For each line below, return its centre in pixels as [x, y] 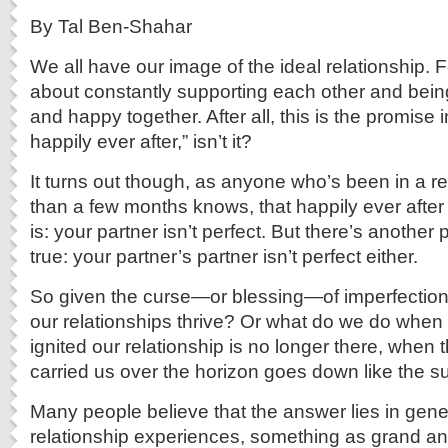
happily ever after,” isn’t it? [141, 141]
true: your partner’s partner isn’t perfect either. [224, 256]
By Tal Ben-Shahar [111, 26]
